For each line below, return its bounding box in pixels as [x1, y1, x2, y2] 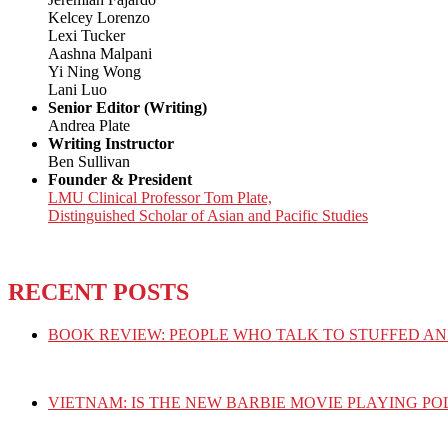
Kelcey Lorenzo [48, 9, 150, 27]
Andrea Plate [48, 117, 130, 135]
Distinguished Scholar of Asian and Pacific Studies [48, 207, 368, 225]
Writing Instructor [48, 135, 174, 153]
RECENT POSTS [8, 278, 189, 305]
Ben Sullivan [48, 153, 130, 171]
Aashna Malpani [48, 45, 152, 63]
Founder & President [48, 171, 192, 189]
